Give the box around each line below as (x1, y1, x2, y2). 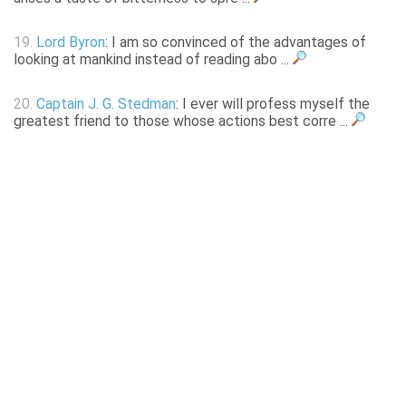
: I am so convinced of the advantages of (105, 34, 366, 52)
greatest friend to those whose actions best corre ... (14, 112, 352, 130)
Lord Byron (36, 34, 105, 52)
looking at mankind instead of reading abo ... (14, 51, 293, 69)
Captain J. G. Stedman (36, 95, 176, 113)
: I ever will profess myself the (176, 95, 370, 113)
